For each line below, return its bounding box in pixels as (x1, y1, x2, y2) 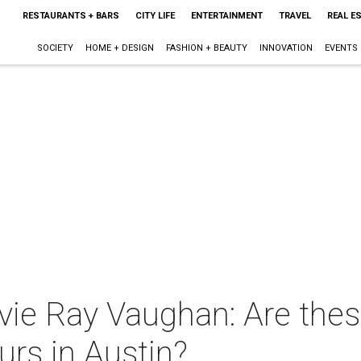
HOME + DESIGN (85, 43, 154, 53)
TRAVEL (278, 10, 311, 21)
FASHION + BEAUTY (165, 43, 247, 53)
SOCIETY (36, 43, 73, 53)
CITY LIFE (135, 10, 175, 21)
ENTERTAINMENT (190, 10, 263, 21)
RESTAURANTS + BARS (22, 10, 119, 21)
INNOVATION (259, 43, 313, 53)
